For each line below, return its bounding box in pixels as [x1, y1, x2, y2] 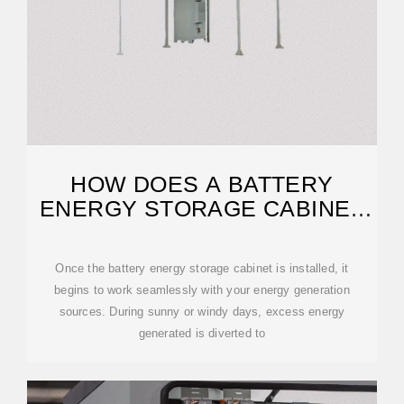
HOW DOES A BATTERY [70, 171, 334, 197]
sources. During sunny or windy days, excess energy [59, 305, 345, 318]
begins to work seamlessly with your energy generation [54, 283, 350, 297]
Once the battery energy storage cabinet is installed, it [55, 262, 349, 275]
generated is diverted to [138, 326, 266, 340]
